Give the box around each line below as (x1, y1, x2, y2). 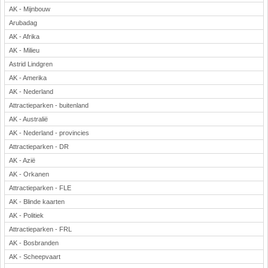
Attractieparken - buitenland (9, 102, 89, 109)
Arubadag (9, 19, 37, 26)
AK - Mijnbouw (9, 5, 50, 13)
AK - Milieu (9, 47, 39, 54)
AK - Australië (9, 115, 48, 123)
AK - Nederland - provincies (9, 129, 89, 136)
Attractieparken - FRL (9, 226, 72, 233)
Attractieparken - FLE (9, 184, 71, 191)
